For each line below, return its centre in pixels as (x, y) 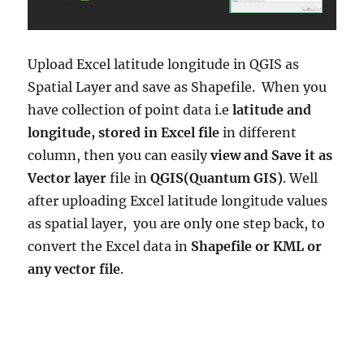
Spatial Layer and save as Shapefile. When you (178, 87)
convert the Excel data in (110, 247)
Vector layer (67, 178)
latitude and (272, 110)
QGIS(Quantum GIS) (217, 178)
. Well (301, 178)
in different (258, 133)
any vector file (74, 269)
